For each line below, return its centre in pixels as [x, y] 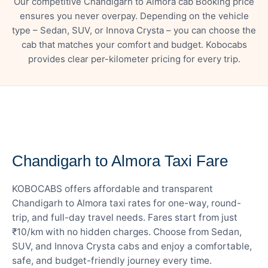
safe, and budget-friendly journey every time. [112, 260]
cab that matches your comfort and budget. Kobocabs [134, 44]
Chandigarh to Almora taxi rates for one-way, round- [127, 203]
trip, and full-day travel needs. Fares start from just [125, 217]
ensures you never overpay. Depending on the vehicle [134, 16]
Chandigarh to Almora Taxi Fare [120, 161]
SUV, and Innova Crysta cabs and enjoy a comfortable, [132, 246]
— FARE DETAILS [50, 137]
